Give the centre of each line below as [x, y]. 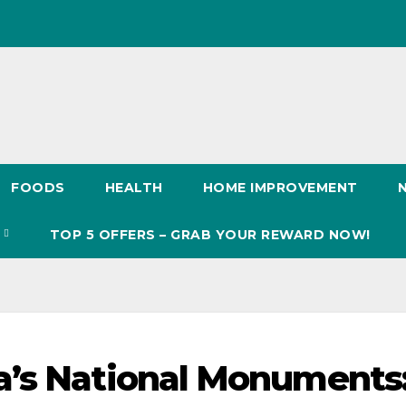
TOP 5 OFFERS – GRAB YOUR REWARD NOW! [210, 235]
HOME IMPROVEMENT [280, 188]
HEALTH [134, 188]
